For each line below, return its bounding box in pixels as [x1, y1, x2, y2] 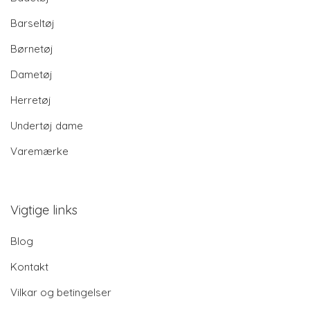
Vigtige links [10, 202, 77, 219]
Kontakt [10, 260, 48, 274]
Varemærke [10, 145, 69, 158]
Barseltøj [10, 17, 55, 30]
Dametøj [10, 68, 53, 82]
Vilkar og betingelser [10, 286, 111, 300]
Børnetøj [10, 42, 53, 56]
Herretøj [10, 93, 51, 107]
